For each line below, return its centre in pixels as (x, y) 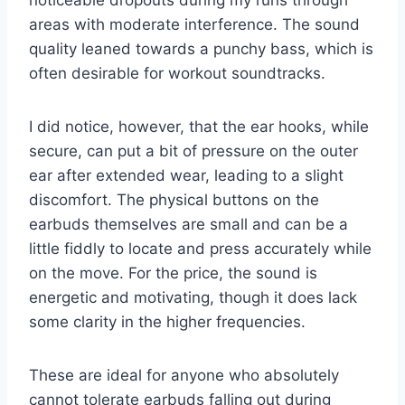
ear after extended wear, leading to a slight (186, 175)
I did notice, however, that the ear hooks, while (199, 126)
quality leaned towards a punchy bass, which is (201, 48)
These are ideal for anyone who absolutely (184, 375)
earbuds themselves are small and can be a (188, 224)
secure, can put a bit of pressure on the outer (193, 151)
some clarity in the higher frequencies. (167, 321)
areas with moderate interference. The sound (194, 24)
